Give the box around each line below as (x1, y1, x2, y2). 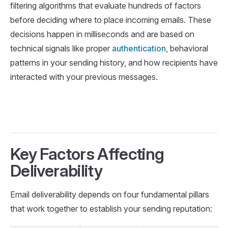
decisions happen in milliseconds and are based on (10, 28, 194, 39)
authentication (112, 43, 166, 53)
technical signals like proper (10, 43, 112, 53)
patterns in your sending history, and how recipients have (10, 57, 218, 68)
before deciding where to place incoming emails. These (10, 14, 211, 25)
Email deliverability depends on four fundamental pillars (10, 189, 209, 199)
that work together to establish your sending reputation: (10, 203, 212, 214)
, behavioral (166, 43, 208, 53)
